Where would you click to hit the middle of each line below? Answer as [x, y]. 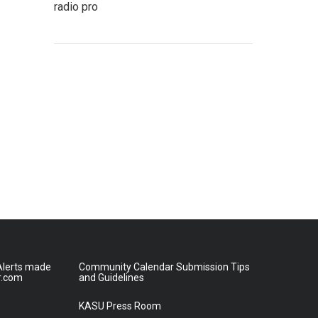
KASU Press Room [120, 306]
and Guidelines [111, 278]
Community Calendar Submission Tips [164, 267]
